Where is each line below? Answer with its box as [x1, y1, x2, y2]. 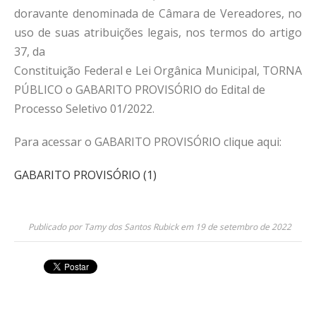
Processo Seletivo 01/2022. [14, 101, 154, 116]
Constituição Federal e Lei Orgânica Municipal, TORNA [14, 63, 302, 78]
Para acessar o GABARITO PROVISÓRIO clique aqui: [14, 134, 281, 150]
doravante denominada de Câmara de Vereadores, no [14, 6, 302, 21]
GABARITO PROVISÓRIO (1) [14, 167, 157, 183]
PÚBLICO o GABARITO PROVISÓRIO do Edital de [14, 82, 265, 97]
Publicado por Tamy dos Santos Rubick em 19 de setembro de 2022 [28, 221, 291, 233]
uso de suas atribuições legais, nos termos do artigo [14, 25, 302, 40]
